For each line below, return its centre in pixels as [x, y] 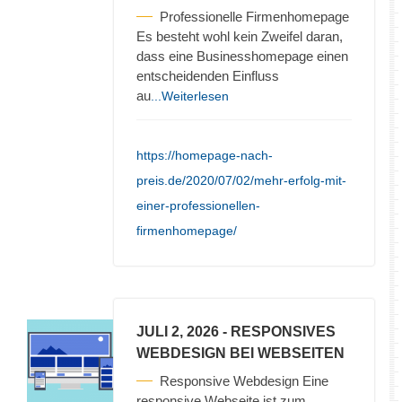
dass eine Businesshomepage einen [242, 56]
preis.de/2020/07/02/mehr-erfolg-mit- [241, 180]
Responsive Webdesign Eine [244, 380]
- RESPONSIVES [277, 331]
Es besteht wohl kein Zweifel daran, [240, 36]
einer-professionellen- [198, 205]
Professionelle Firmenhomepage [254, 16]
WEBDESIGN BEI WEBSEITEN [240, 353]
